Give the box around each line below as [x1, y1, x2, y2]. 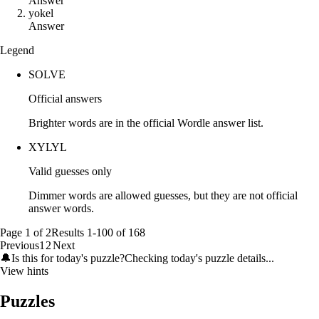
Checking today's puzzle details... [125, 251, 274, 264]
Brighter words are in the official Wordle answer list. [28, 116, 263, 129]
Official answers [28, 92, 102, 105]
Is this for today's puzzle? [11, 251, 125, 264]
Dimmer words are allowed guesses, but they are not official [28, 189, 298, 202]
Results [51, 226, 87, 239]
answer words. [28, 202, 94, 214]
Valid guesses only [28, 164, 112, 177]
